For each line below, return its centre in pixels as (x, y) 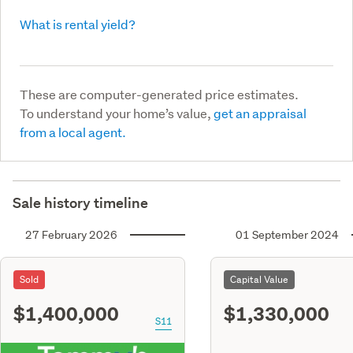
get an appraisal (260, 113)
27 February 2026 (71, 234)
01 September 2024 (287, 234)
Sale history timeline (80, 203)
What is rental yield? (78, 24)
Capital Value (259, 279)
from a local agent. (73, 132)
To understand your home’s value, (117, 113)
